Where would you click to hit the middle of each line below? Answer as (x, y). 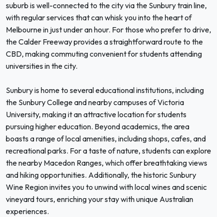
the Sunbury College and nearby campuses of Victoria (95, 102)
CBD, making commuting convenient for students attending (104, 54)
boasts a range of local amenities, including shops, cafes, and (106, 139)
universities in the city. (42, 66)
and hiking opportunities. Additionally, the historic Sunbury (101, 175)
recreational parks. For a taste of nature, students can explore (108, 151)
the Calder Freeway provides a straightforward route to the (104, 42)
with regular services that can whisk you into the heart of (99, 17)
